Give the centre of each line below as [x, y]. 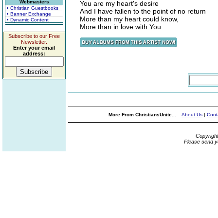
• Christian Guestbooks [33, 8]
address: [34, 54]
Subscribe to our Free [34, 36]
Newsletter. [34, 42]
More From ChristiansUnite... [143, 115]
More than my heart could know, [129, 19]
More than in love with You [120, 27]
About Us [192, 115]
